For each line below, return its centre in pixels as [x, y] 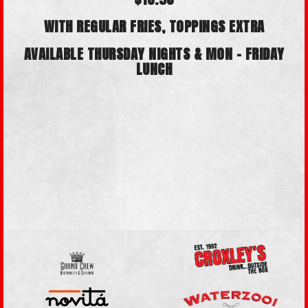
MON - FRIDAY [245, 54]
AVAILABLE [55, 54]
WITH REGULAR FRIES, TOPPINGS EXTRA [154, 26]
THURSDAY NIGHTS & [146, 54]
